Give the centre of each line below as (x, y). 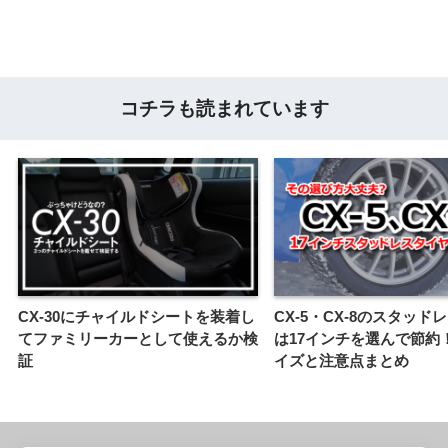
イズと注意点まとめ (341, 361)
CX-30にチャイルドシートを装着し (136, 317)
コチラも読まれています (224, 108)
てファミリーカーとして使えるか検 (138, 339)
